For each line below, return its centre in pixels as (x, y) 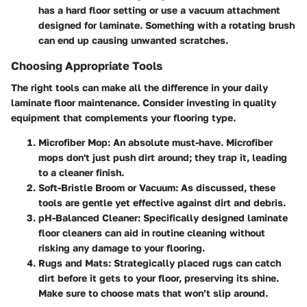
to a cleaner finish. (81, 172)
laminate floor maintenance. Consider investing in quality (144, 102)
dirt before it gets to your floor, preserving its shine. (159, 278)
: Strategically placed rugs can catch (195, 262)
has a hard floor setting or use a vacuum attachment (159, 10)
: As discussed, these (225, 187)
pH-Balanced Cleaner (88, 217)
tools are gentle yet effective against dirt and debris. (162, 202)
